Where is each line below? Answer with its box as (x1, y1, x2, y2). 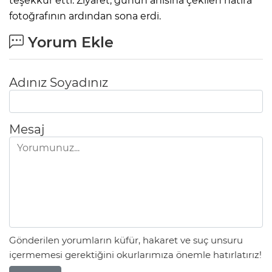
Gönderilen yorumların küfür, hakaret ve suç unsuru (9, 234, 243, 246)
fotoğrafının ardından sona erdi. (9, 10, 161, 22)
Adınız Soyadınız (9, 75, 108, 90)
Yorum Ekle (24, 33, 114, 51)
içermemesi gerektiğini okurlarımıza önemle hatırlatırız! (9, 249, 262, 261)
